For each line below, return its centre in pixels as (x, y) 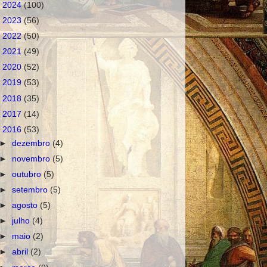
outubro (28, 174)
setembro (31, 190)
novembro (32, 159)
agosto (26, 205)
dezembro (32, 143)
